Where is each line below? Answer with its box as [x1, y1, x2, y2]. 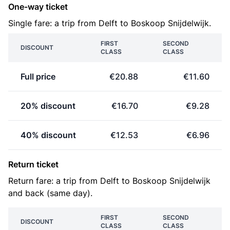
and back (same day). [8, 188, 92, 198]
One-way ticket [8, 2, 68, 12]
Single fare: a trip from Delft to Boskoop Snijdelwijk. [8, 18, 211, 28]
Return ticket [8, 159, 59, 169]
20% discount [21, 101, 75, 111]
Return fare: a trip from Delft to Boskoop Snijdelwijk [8, 176, 210, 186]
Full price [21, 71, 55, 82]
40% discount [21, 130, 76, 140]
